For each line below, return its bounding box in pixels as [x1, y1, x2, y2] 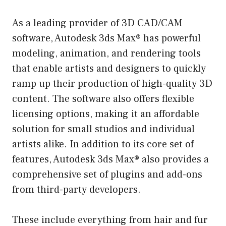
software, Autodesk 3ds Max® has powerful [12, 31, 201, 45]
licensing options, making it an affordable [12, 107, 199, 121]
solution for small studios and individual [12, 122, 195, 136]
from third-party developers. [12, 183, 141, 196]
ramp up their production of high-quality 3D [12, 77, 212, 90]
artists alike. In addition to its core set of [12, 137, 194, 151]
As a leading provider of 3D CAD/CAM [12, 16, 183, 30]
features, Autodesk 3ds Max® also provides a [12, 152, 209, 166]
